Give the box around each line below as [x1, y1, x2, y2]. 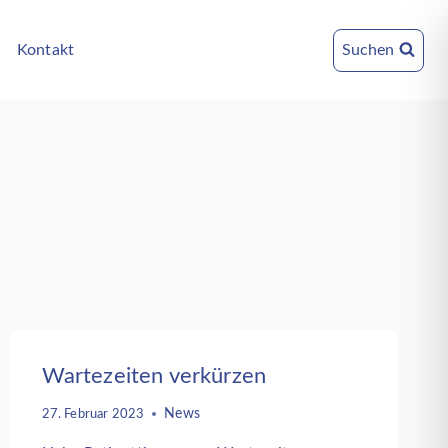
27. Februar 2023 [41, 407, 145, 420]
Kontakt [16, 41, 75, 58]
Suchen [342, 41, 394, 58]
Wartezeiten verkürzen [41, 365, 267, 387]
